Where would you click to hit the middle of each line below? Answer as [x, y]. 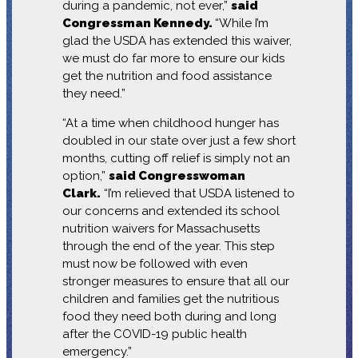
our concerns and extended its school [171, 211]
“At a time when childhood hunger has [170, 123]
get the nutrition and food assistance [167, 76]
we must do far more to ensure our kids [173, 58]
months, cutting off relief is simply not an [176, 158]
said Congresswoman [177, 175]
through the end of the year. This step [168, 246]
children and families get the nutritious [170, 298]
